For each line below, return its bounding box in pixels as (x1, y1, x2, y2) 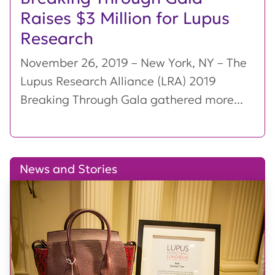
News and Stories (20, 161, 117, 177)
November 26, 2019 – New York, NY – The (20, 55, 247, 71)
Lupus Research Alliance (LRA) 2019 (20, 74, 216, 89)
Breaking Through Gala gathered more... (20, 92, 243, 107)
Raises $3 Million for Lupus (20, 8, 230, 29)
